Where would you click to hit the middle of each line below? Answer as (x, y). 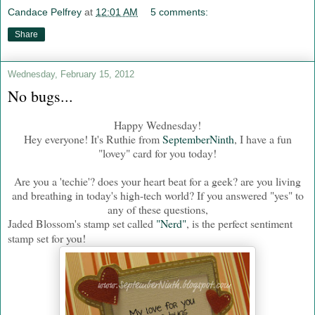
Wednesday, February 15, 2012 (71, 74)
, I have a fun (263, 139)
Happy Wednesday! (157, 124)
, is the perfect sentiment (239, 223)
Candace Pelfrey (45, 12)
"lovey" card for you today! (157, 153)
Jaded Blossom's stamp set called (82, 223)
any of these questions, (157, 209)
